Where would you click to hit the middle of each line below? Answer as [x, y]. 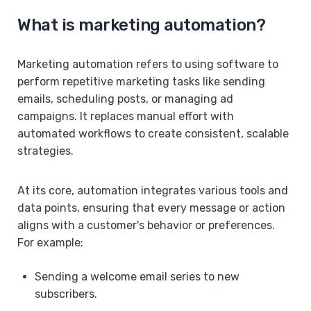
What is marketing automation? [142, 25]
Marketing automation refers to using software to [148, 64]
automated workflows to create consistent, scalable [153, 133]
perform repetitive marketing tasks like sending [141, 81]
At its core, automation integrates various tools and [153, 190]
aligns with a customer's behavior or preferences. [146, 225]
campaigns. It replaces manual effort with [126, 116]
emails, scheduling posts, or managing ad [125, 99]
